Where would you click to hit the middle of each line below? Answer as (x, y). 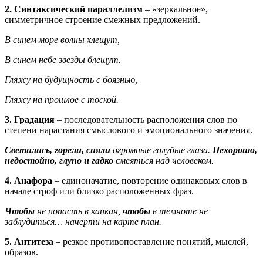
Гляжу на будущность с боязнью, (71, 79)
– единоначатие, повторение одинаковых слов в (150, 180)
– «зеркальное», (175, 9)
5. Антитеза (29, 241)
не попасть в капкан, (79, 211)
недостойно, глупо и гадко (60, 160)
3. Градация (30, 119)
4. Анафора (28, 180)
